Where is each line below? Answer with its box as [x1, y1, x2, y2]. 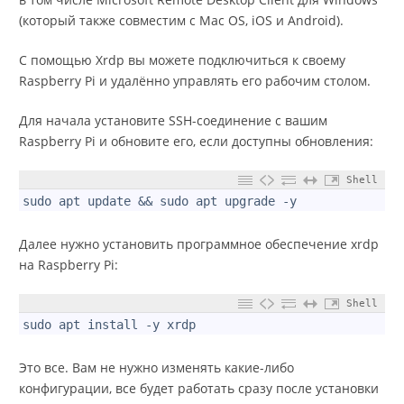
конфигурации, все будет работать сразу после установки [19, 380, 379, 398]
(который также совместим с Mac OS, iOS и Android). [19, 12, 344, 30]
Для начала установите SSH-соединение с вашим [19, 112, 327, 130]
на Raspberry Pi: [19, 256, 118, 274]
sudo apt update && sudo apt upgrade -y [23, 194, 297, 209]
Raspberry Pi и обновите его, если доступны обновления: [19, 133, 373, 151]
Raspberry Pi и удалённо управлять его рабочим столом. [19, 72, 371, 90]
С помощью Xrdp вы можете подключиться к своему [19, 51, 345, 69]
